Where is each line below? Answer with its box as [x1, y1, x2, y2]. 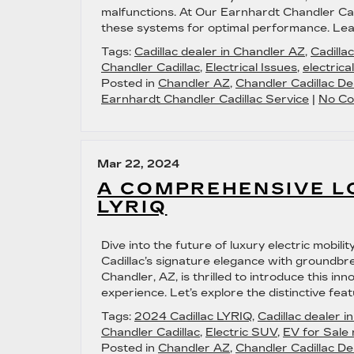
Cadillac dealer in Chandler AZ [134, 45, 305, 58]
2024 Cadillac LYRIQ [134, 310, 252, 323]
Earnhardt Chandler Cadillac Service [101, 92, 309, 106]
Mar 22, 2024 [97, 157, 180, 171]
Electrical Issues [205, 61, 297, 74]
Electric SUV [205, 326, 277, 339]
